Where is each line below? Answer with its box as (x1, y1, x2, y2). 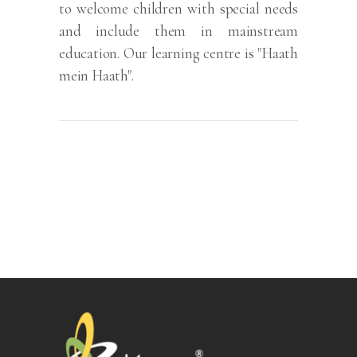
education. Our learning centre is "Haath (59, 44, 298, 63)
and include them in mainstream (59, 22, 298, 41)
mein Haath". (59, 66, 134, 85)
